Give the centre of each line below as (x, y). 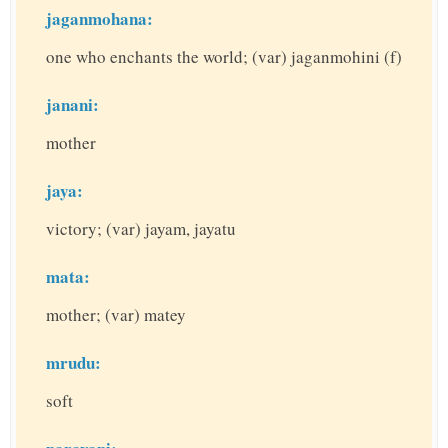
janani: (72, 105)
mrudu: (73, 363)
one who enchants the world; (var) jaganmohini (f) (224, 57)
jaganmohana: (99, 19)
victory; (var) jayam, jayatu (141, 229)
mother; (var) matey (116, 315)
